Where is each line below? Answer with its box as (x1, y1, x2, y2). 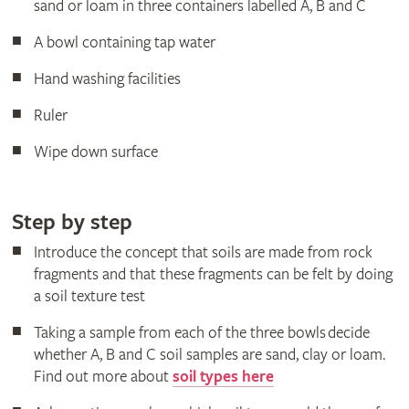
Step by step (11, 210, 132, 236)
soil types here (172, 367, 274, 387)
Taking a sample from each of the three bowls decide (33, 323, 370, 343)
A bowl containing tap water (33, 33, 215, 53)
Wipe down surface (33, 142, 158, 163)
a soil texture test (33, 287, 145, 307)
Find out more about (33, 367, 173, 387)
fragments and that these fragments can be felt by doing (33, 265, 393, 285)
